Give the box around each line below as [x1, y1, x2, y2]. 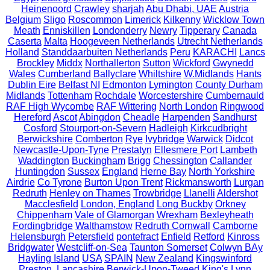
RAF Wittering [96, 101, 157, 111]
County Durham [195, 79, 263, 90]
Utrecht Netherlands [177, 36, 263, 46]
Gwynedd [212, 57, 254, 68]
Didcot [225, 133, 253, 144]
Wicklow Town [203, 14, 265, 25]
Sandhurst [212, 111, 257, 122]
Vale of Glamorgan [74, 209, 154, 220]
